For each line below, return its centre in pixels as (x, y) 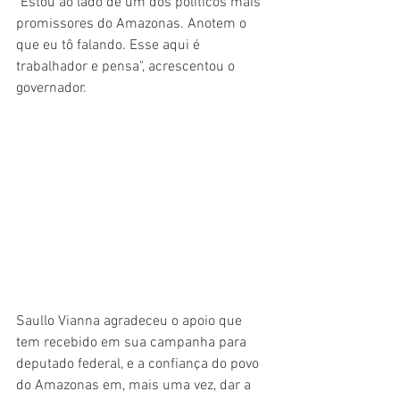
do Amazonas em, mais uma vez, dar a (135, 386)
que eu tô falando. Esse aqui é (110, 46)
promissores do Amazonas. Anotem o (133, 25)
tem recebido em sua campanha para (133, 343)
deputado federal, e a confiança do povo (139, 365)
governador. (51, 89)
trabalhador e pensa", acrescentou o (127, 67)
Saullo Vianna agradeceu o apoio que (131, 322)
